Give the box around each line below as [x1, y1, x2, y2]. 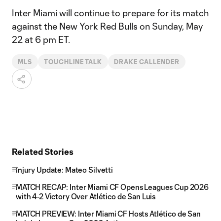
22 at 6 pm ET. [12, 34, 70, 45]
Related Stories [12, 147, 74, 156]
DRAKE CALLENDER [114, 58, 180, 65]
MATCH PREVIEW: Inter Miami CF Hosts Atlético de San [16, 209, 201, 218]
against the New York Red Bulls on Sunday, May [12, 21, 203, 32]
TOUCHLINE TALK [43, 58, 103, 65]
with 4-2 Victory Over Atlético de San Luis [16, 192, 156, 201]
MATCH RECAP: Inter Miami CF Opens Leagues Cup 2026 [16, 183, 209, 191]
